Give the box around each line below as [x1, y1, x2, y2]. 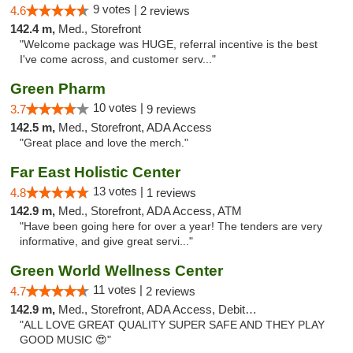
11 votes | [93, 283, 146, 296]
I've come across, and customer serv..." [20, 54, 216, 65]
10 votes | [93, 101, 147, 114]
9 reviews [147, 102, 196, 116]
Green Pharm [10, 80, 106, 97]
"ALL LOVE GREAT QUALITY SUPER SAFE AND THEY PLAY [20, 319, 325, 331]
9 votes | [93, 2, 140, 16]
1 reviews [147, 186, 196, 199]
